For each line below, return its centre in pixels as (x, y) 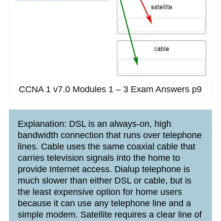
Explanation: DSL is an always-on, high (94, 124)
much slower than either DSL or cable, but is (104, 180)
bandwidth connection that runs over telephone (110, 135)
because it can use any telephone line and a (104, 203)
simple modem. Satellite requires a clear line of (110, 214)
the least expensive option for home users (100, 192)
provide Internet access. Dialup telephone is (104, 169)
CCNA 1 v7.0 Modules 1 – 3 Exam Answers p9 (110, 89)
